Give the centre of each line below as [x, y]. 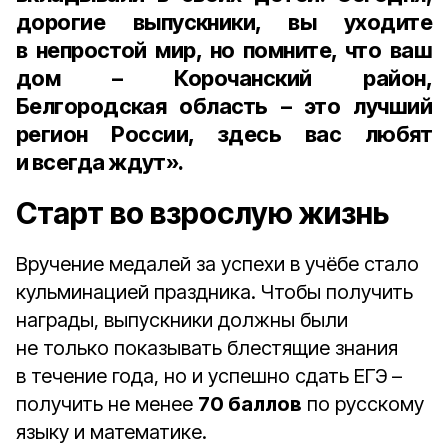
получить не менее [107, 404]
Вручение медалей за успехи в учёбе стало [217, 264]
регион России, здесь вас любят [224, 134]
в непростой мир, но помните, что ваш [224, 50]
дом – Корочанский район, [224, 78]
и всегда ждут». [100, 162]
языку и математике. [111, 432]
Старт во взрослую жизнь [202, 213]
